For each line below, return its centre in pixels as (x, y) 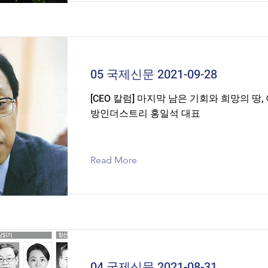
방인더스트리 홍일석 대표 (145, 114)
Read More (114, 160)
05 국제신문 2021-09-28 (154, 74)
